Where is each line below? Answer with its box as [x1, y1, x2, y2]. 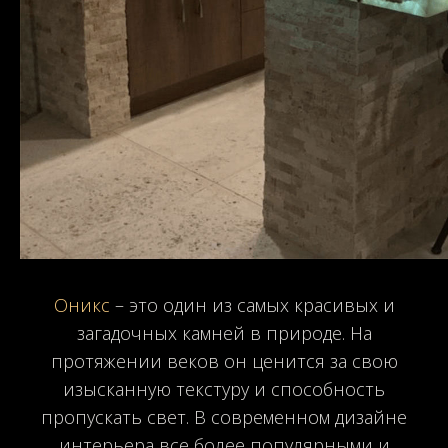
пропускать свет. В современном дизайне [41, 404, 407, 429]
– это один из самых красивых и [109, 292, 395, 317]
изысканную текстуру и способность [63, 376, 385, 401]
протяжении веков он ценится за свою [50, 348, 398, 373]
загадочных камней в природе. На [76, 320, 372, 345]
